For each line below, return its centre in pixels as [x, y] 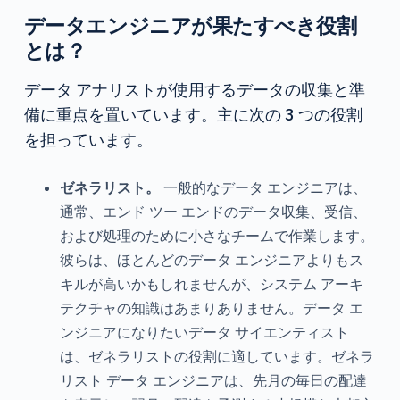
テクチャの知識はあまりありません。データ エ [211, 308]
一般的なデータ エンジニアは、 [265, 188]
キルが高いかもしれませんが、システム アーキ [211, 284]
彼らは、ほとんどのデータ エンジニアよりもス [211, 260]
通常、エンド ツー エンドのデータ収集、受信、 [213, 212]
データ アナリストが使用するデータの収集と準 [194, 90]
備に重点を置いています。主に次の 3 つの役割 [193, 115]
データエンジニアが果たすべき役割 [190, 25]
